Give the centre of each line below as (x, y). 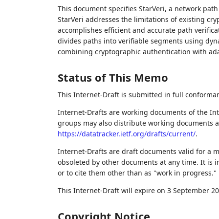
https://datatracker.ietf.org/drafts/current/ (126, 134)
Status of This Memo (113, 77)
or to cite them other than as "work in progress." (137, 173)
